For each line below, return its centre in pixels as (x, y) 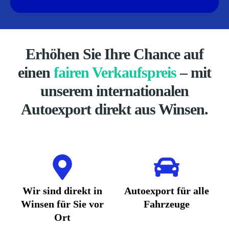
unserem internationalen (114, 91)
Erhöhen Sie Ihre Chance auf (114, 54)
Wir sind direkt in (62, 191)
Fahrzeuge (167, 204)
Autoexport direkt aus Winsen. (114, 109)
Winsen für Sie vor (62, 204)
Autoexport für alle (167, 191)
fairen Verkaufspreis (115, 72)
